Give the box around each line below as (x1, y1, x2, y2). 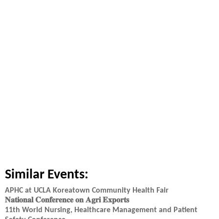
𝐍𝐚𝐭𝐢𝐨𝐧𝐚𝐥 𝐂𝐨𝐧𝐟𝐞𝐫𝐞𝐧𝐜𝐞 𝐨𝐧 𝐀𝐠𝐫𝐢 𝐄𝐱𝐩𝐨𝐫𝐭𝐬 (5, 197, 129, 204)
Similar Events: (5, 168, 88, 182)
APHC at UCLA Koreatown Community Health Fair (5, 187, 169, 195)
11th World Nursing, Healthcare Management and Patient (5, 206, 197, 214)
